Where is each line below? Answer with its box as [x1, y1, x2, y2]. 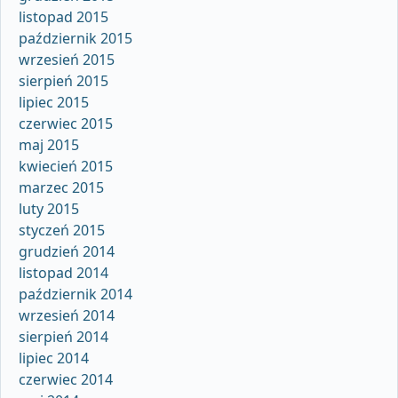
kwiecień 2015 [19, 156, 113, 177]
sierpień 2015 [19, 71, 108, 92]
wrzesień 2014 [19, 306, 115, 326]
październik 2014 [19, 284, 132, 305]
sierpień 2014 [19, 327, 108, 347]
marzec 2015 [19, 178, 104, 198]
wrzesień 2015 [19, 50, 115, 70]
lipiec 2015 [19, 92, 89, 113]
